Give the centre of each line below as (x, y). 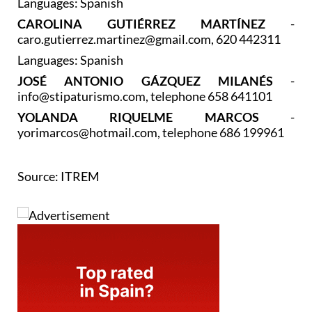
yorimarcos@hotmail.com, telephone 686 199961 (151, 132)
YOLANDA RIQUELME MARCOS (154, 117)
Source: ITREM (58, 176)
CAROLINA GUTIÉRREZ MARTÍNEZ (154, 23)
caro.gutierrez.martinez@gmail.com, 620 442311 (149, 39)
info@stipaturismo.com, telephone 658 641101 (145, 96)
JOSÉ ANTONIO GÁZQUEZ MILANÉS (145, 80)
